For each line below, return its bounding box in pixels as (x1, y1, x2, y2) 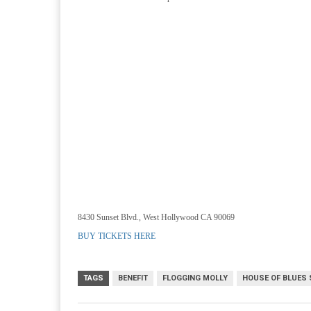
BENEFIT (118, 274, 148, 283)
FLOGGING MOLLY (162, 274, 228, 283)
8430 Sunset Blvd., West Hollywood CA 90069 (78, 212, 235, 222)
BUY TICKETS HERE (78, 231, 155, 241)
